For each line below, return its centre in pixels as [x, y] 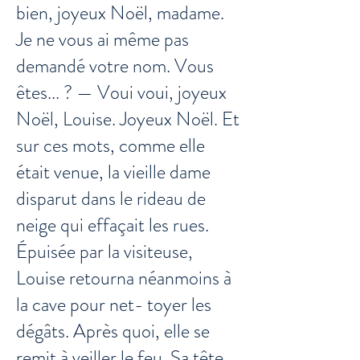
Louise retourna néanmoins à [124, 278]
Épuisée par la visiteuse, [104, 252]
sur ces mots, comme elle [110, 145]
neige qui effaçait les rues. [112, 225]
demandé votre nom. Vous [115, 66]
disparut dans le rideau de [111, 198]
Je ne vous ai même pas [102, 39]
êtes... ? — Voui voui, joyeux [121, 92]
